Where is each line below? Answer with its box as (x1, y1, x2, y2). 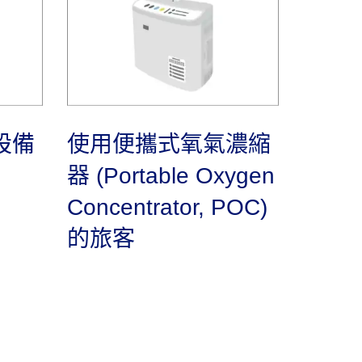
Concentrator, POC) (67, 195, 267, 220)
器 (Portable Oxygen (67, 163, 275, 188)
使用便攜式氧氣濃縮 (67, 132, 271, 157)
